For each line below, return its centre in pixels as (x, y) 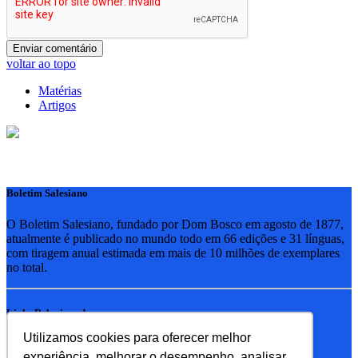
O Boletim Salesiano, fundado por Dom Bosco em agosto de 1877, (175, 224)
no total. (27, 267)
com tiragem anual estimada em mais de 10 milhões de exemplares (173, 253)
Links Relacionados (51, 312)
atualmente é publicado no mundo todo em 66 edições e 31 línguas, (175, 238)
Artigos (57, 105)
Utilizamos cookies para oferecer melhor (137, 337)
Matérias (60, 91)
